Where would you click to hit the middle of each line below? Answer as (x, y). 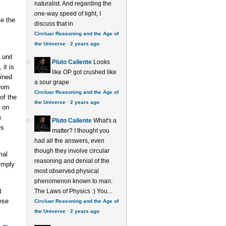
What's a (105, 121)
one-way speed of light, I (67, 14)
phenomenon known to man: (73, 181)
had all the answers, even (69, 141)
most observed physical (66, 171)
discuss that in (53, 24)
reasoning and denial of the (72, 161)
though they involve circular (72, 151)
